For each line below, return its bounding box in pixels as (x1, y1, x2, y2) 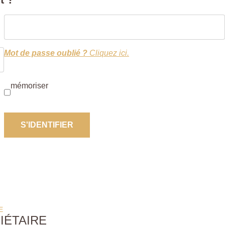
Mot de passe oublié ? (4, 48, 87, 57)
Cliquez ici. (87, 48, 129, 57)
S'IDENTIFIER (21, 120, 73, 129)
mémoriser (11, 81, 48, 90)
